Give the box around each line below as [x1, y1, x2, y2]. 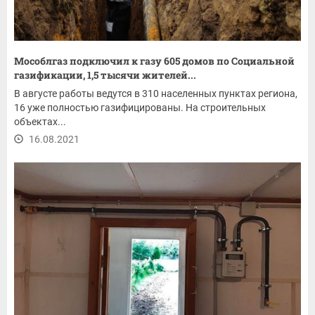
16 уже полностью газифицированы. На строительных [14, 102, 266, 114]
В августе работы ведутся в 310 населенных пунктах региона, [14, 88, 297, 100]
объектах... [14, 116, 66, 128]
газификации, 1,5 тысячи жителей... [14, 68, 196, 82]
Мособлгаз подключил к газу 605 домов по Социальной [14, 54, 295, 68]
